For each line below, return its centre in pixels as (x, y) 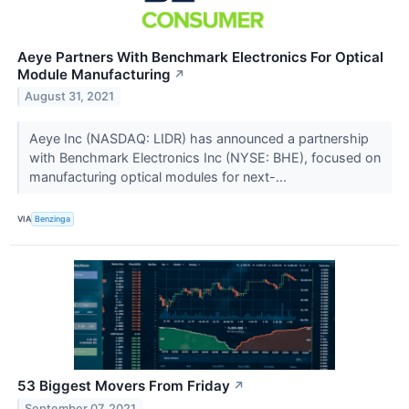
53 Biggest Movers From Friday (124, 385)
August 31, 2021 (70, 97)
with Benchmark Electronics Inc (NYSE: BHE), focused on (204, 157)
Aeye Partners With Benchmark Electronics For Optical (200, 57)
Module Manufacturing (94, 74)
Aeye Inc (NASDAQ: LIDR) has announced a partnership (199, 138)
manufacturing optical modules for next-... (159, 176)
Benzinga (53, 219)
